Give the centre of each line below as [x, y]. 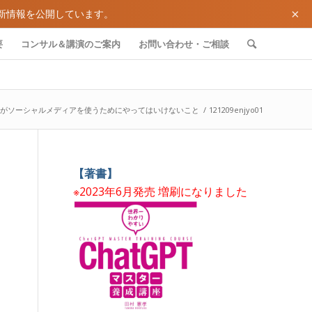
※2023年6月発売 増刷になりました [161, 192]
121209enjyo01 [236, 110]
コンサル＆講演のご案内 [71, 44]
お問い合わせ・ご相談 [184, 44]
